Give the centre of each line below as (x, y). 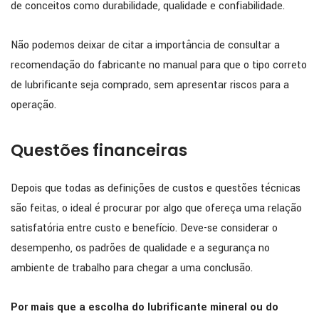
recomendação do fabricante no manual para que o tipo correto (159, 65)
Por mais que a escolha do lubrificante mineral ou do (145, 308)
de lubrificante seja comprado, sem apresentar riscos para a (150, 85)
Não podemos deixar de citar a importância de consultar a (145, 45)
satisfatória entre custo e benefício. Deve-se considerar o (144, 229)
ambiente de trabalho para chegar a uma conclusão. (132, 268)
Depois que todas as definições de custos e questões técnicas (156, 189)
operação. (33, 105)
